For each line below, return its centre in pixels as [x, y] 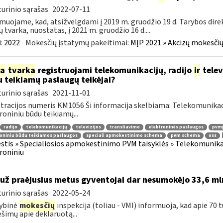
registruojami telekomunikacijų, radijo [114, 70]
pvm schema [185, 136]
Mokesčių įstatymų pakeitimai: [78, 43]
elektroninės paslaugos [176, 127]
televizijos [88, 127]
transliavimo [124, 127]
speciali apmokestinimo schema [124, 136]
